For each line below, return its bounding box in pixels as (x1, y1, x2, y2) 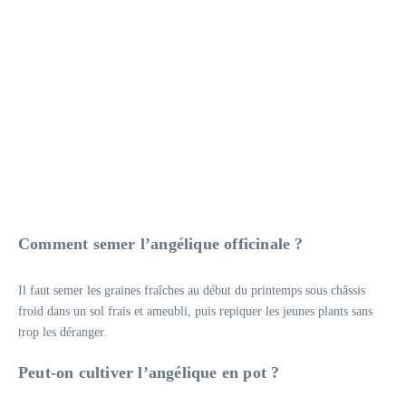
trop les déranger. (18, 324, 107, 339)
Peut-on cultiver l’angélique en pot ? (18, 362, 280, 382)
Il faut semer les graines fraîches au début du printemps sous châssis (18, 283, 365, 297)
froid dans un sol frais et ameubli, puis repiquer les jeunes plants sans (18, 304, 372, 318)
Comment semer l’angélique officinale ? (18, 234, 304, 253)
